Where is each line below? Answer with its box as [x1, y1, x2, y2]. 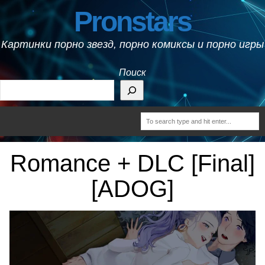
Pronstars [74, 6, 191, 37]
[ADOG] [91, 176, 174, 202]
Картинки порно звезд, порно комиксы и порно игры [1, 38, 264, 50]
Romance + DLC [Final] [10, 150, 255, 176]
